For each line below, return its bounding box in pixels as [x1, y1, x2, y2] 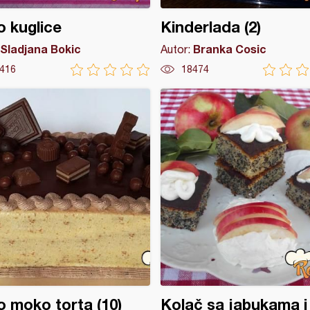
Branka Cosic [192, 42, 266, 55]
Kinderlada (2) [160, 18, 261, 36]
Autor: [160, 43, 193, 55]
